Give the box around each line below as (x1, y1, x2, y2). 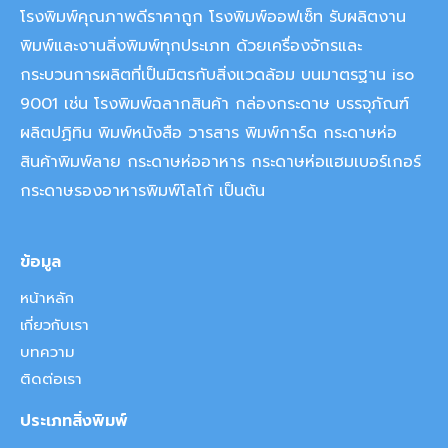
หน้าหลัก (20, 286, 74, 309)
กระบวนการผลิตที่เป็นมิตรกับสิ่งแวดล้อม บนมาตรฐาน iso (20, 62, 414, 87)
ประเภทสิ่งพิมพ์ (20, 408, 128, 433)
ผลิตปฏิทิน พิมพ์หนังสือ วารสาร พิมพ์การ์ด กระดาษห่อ (20, 120, 397, 145)
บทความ (20, 340, 75, 363)
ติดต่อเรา (20, 367, 82, 390)
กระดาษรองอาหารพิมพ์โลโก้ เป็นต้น (20, 178, 265, 203)
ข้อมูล (20, 249, 61, 274)
